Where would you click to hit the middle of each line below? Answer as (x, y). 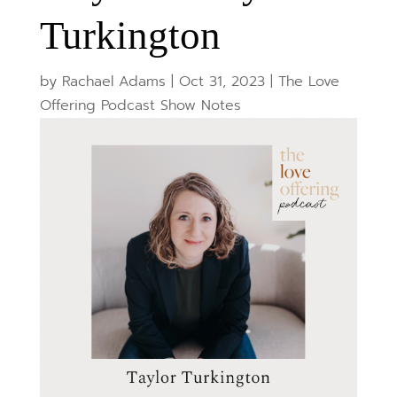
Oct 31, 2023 (222, 82)
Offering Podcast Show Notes (140, 106)
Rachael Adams (113, 82)
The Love (308, 82)
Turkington (130, 36)
